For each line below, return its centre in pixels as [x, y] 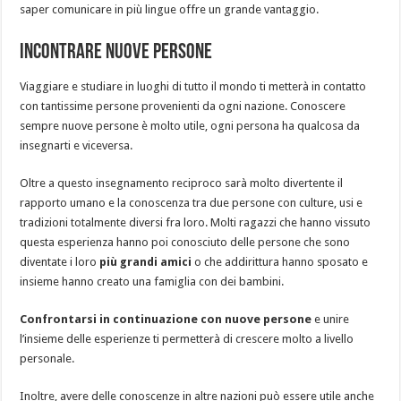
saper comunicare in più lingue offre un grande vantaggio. [170, 9]
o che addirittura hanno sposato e [280, 261]
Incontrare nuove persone [116, 52]
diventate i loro [60, 261]
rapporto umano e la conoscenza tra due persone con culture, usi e [192, 202]
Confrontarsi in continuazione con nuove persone [166, 319]
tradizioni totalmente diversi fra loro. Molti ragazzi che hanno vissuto [196, 222]
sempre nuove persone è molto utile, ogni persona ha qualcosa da [190, 125]
